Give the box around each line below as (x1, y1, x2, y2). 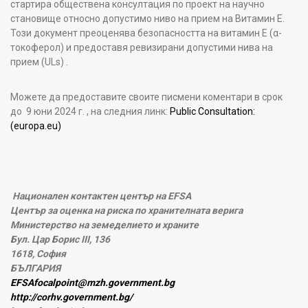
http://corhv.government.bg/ (10, 291, 133, 302)
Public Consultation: (170, 105, 255, 117)
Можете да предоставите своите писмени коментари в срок (10, 91, 283, 102)
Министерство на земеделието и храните (10, 219, 199, 230)
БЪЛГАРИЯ (10, 262, 60, 274)
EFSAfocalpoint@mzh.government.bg (10, 276, 175, 288)
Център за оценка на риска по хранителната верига (10, 204, 243, 216)
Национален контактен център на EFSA (12, 190, 191, 201)
